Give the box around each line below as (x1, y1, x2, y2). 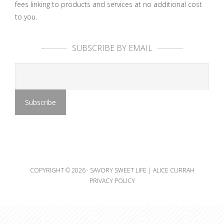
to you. (15, 12, 37, 21)
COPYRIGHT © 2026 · (29, 166, 90, 174)
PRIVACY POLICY (89, 176, 135, 185)
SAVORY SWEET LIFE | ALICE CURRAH (89, 166, 194, 174)
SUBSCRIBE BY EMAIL (71, 42, 152, 53)
